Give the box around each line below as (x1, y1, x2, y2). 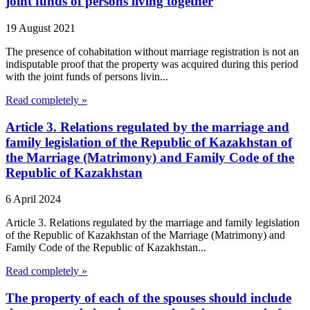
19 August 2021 (6, 21, 75, 34)
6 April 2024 (6, 193, 61, 206)
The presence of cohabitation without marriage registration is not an (6, 45, 299, 57)
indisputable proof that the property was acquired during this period (6, 57, 298, 70)
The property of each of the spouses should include (6, 291, 291, 306)
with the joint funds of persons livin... (6, 70, 168, 82)
